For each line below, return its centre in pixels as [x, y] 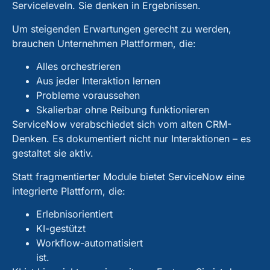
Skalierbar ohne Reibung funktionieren [123, 110]
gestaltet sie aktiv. [53, 153]
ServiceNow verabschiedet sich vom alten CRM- [122, 124]
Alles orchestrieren [78, 67]
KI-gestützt [61, 228]
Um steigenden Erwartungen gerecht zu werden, [122, 29]
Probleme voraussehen [88, 96]
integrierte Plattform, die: [69, 191]
